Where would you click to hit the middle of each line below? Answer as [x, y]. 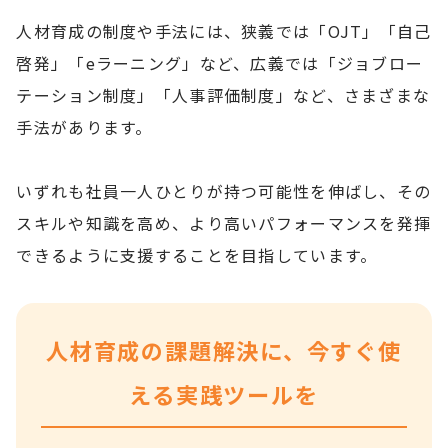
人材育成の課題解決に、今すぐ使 [224, 350]
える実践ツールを [224, 394]
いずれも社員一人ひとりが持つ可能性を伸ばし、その [224, 191]
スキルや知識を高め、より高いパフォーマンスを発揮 [224, 223]
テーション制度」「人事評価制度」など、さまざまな [223, 95]
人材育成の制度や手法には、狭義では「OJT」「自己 [224, 31]
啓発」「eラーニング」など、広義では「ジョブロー [220, 63]
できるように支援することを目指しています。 [197, 255]
